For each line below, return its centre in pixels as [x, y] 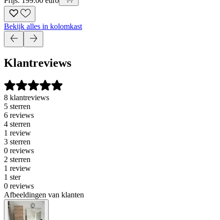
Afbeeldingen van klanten [44, 195]
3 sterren [17, 142]
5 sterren [17, 107]
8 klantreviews [27, 98]
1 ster [12, 177]
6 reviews [19, 115]
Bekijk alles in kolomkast [43, 26]
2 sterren [17, 160]
